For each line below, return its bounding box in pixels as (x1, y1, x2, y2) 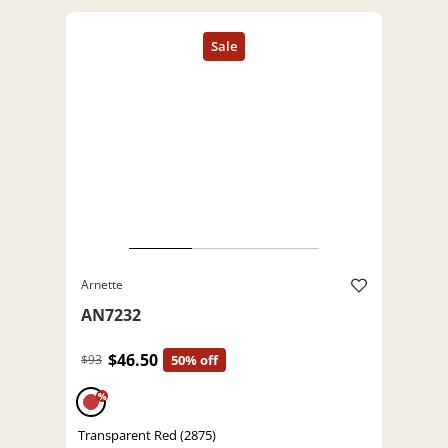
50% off (171, 351, 218, 370)
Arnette (81, 276, 123, 294)
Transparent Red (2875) (78, 426, 216, 445)
